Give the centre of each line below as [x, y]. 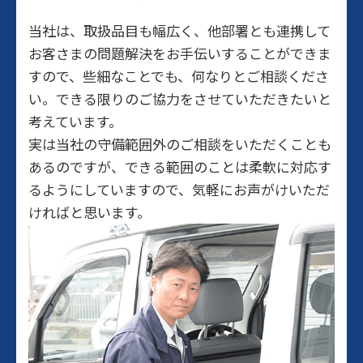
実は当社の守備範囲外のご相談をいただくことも [180, 144]
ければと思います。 [90, 212]
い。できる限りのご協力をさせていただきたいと [180, 99]
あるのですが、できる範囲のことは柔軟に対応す [180, 167]
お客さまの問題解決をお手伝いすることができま [180, 53]
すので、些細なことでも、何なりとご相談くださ [179, 76]
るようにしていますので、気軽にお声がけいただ [179, 190]
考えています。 [75, 122]
